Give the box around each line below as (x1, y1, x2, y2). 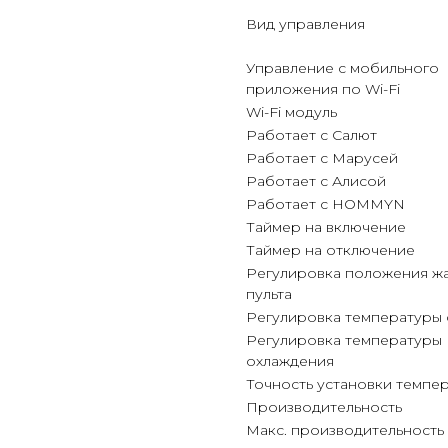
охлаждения (246, 352, 334, 370)
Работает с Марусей (246, 149, 398, 167)
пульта (246, 285, 292, 303)
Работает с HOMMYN (246, 195, 405, 213)
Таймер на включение (246, 218, 406, 236)
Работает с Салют (246, 126, 377, 144)
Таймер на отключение (246, 241, 415, 259)
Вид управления (246, 15, 365, 33)
